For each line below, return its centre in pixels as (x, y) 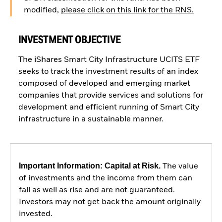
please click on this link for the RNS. (128, 10)
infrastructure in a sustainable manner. (91, 119)
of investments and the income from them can (105, 179)
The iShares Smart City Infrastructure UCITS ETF (109, 60)
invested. (35, 214)
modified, (43, 10)
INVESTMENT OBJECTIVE (69, 39)
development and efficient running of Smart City (109, 107)
